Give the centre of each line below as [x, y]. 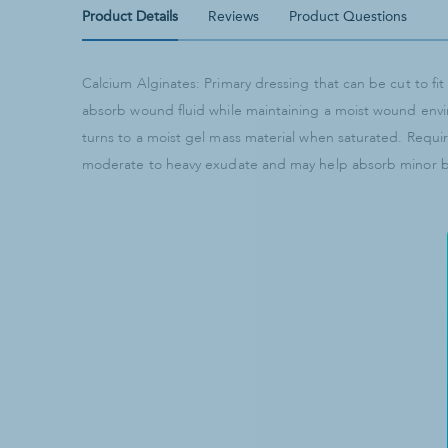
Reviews [233, 16]
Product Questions [348, 16]
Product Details [130, 16]
